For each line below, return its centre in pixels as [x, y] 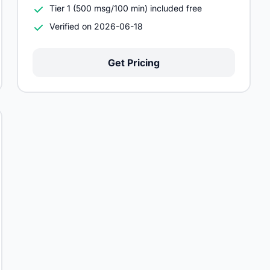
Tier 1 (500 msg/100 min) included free [126, 8]
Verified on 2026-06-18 [96, 26]
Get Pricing [134, 63]
